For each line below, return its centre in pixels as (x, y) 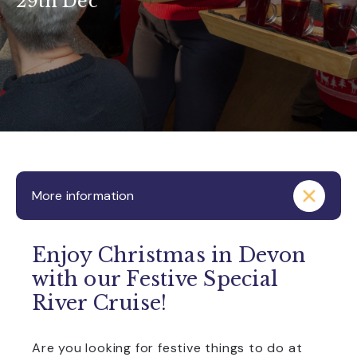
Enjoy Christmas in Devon (169, 255)
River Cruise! (100, 303)
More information (83, 196)
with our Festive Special (155, 279)
